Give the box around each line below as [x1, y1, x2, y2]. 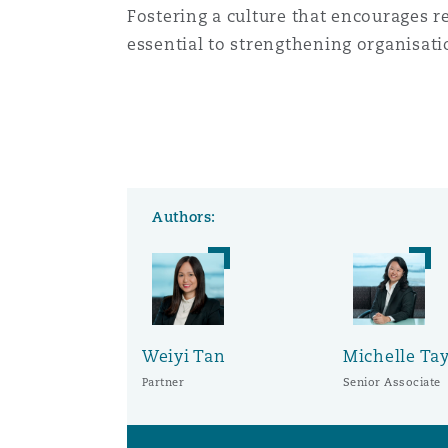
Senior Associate [342, 375, 441, 389]
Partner [141, 375, 185, 389]
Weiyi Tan [141, 346, 226, 367]
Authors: [151, 208, 217, 226]
